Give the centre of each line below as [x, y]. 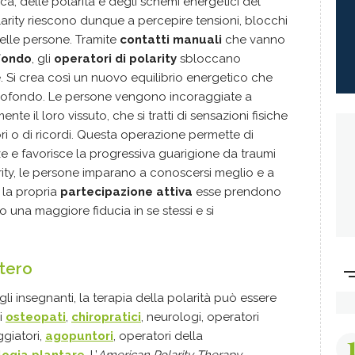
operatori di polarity [115, 58]
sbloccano [209, 58]
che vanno [254, 39]
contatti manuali [171, 39]
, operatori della [158, 336]
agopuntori [79, 336]
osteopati [36, 317]
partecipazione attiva [126, 191]
